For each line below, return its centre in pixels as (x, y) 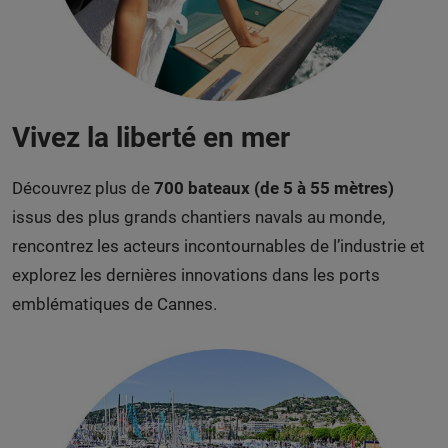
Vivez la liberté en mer (151, 138)
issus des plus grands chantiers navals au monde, (198, 217)
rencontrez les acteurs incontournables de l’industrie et (218, 246)
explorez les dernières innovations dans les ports (196, 275)
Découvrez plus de (83, 188)
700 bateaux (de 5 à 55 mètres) (274, 188)
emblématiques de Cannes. (114, 304)
